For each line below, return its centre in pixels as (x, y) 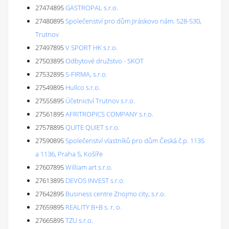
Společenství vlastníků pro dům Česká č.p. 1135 (135, 141)
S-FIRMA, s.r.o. (86, 74)
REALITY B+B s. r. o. (94, 207)
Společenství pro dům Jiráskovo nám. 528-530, (133, 21)
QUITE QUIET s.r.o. (93, 127)
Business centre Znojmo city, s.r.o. (116, 194)
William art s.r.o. (89, 167)
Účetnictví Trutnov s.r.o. (100, 101)
